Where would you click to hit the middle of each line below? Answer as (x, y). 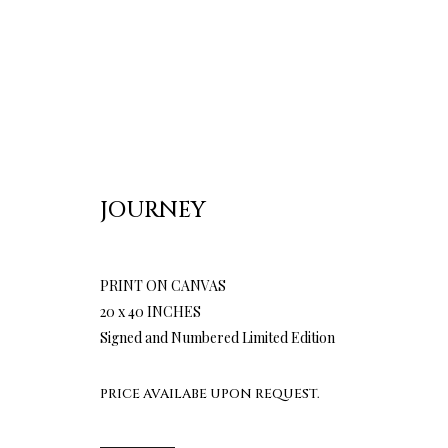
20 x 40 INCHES (150, 311)
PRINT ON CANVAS (163, 285)
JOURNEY (153, 210)
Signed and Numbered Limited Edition (217, 337)
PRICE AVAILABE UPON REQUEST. (210, 393)
